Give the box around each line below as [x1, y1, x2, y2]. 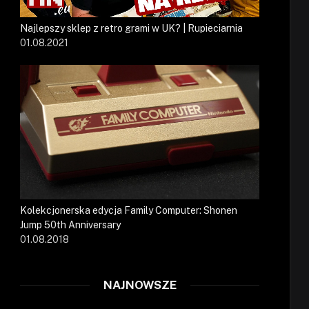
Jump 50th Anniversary [20, 219, 121, 231]
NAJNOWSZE [103, 278, 177, 292]
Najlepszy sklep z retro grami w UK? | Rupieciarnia [20, 23, 243, 34]
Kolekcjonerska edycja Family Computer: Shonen [20, 205, 237, 217]
